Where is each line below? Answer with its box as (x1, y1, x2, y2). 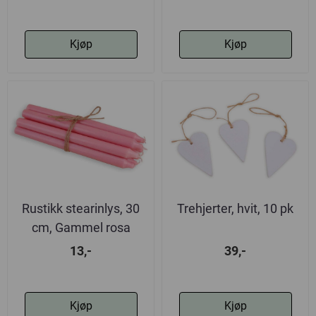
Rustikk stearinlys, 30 (22, 201, 140, 217)
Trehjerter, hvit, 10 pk (177, 201, 293, 217)
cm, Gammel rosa (31, 220, 130, 236)
